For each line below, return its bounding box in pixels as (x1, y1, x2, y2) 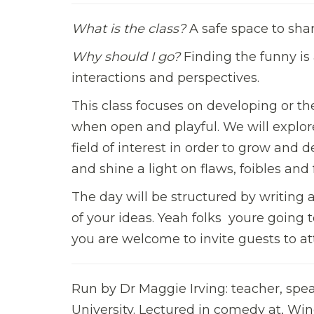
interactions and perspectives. (71, 69, 259, 86)
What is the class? (71, 20, 186, 36)
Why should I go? (71, 48, 180, 64)
